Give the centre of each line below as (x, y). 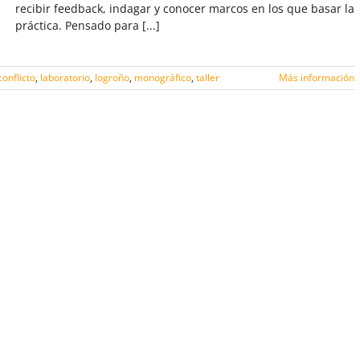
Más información (317, 78)
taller (208, 78)
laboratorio (65, 78)
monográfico (163, 78)
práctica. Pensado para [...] (88, 25)
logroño (112, 78)
